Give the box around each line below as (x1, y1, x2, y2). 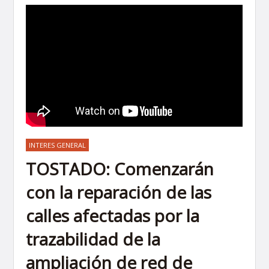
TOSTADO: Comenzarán (26, 157, 214, 180)
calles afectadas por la (26, 204, 200, 227)
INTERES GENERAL (29, 140, 86, 150)
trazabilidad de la (26, 227, 161, 250)
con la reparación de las (26, 180, 212, 204)
